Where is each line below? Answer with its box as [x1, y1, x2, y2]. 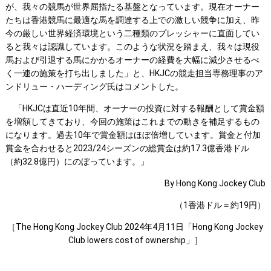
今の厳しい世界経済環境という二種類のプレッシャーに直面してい [5, 28, 260, 39]
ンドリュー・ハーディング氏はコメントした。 [5, 82, 183, 92]
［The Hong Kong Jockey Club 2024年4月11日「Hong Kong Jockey [7, 222, 264, 232]
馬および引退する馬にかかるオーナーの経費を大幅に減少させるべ [5, 55, 260, 65]
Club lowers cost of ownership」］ [68, 235, 203, 246]
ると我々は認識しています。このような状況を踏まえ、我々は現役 [5, 42, 260, 52]
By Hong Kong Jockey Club [165, 178, 266, 189]
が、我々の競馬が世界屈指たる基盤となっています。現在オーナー [5, 2, 260, 12]
